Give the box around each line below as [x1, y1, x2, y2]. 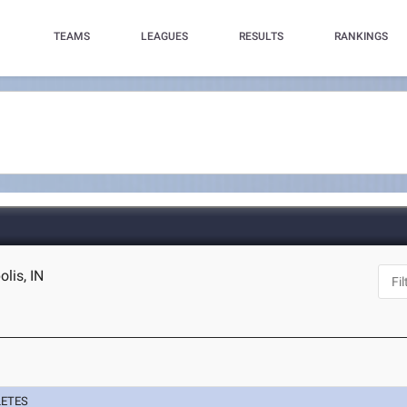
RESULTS [238, 30, 283, 43]
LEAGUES [140, 30, 188, 43]
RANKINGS [333, 30, 388, 43]
